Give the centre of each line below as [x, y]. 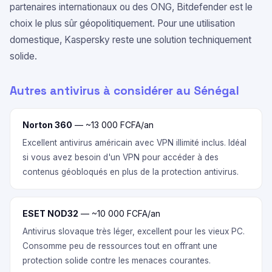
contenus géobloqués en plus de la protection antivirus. [131, 172]
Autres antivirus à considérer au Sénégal [124, 91]
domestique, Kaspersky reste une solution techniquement [131, 40]
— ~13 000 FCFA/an [113, 125]
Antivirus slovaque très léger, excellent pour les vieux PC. [134, 231]
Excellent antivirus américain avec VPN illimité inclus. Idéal [134, 143]
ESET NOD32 [50, 213]
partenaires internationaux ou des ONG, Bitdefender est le [131, 7]
